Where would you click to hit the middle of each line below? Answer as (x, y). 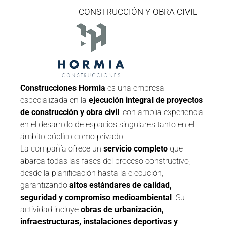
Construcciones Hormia (63, 88)
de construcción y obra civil (70, 112)
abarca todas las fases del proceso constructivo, (105, 161)
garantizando (45, 185)
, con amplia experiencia (161, 112)
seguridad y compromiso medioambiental (96, 198)
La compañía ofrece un (62, 149)
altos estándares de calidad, (121, 185)
